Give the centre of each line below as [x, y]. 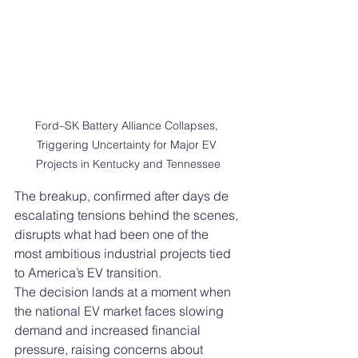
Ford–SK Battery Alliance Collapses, [128, 126]
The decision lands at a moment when [124, 292]
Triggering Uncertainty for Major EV [128, 145]
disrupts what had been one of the [113, 235]
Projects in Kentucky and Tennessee [128, 164]
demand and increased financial [109, 330]
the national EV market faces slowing [121, 311]
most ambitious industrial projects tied [124, 254]
